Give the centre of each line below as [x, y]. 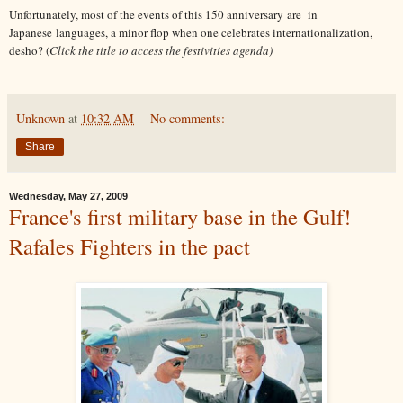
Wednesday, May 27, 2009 [68, 197]
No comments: [188, 119]
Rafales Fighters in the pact [130, 246]
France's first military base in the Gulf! [180, 217]
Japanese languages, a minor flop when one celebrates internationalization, [191, 33]
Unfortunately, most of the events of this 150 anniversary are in [163, 15]
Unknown [40, 119]
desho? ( [29, 51]
